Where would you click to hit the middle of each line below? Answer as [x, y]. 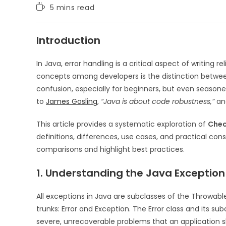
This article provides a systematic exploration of [122, 124]
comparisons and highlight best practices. [110, 149]
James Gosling [72, 101]
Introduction [68, 40]
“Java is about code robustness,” [158, 101]
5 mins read [72, 7]
